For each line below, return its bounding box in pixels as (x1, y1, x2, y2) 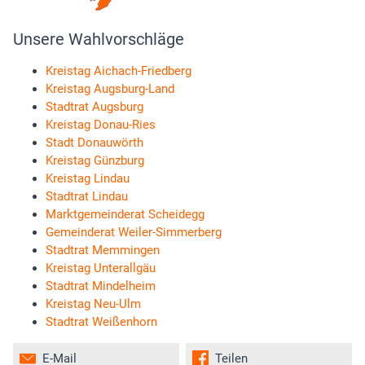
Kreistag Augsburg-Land (46, 81, 174, 97)
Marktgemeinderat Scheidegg (46, 207, 204, 222)
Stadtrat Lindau (46, 189, 128, 204)
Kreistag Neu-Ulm (46, 297, 141, 312)
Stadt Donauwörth (46, 135, 143, 151)
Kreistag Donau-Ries (46, 117, 156, 133)
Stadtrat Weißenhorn (46, 314, 157, 330)
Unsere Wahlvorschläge (13, 29, 184, 49)
